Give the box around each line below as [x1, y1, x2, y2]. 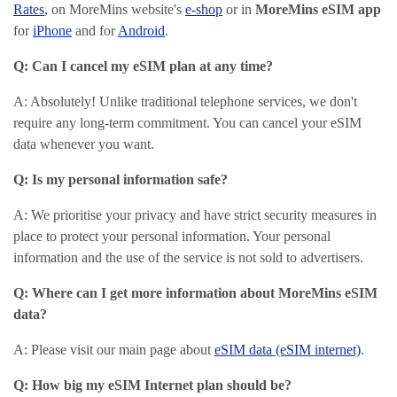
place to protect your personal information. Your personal [13, 229, 331, 244]
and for [72, 23, 118, 38]
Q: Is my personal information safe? [13, 172, 228, 187]
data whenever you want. [13, 136, 154, 152]
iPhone [33, 23, 72, 38]
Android [118, 23, 165, 38]
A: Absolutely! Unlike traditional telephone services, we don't [13, 94, 357, 109]
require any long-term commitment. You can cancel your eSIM [13, 115, 362, 130]
